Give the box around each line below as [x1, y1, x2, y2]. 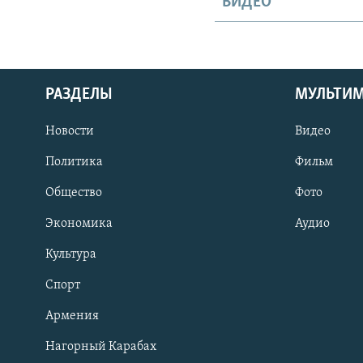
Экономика [45, 216, 113, 230]
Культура [45, 247, 96, 261]
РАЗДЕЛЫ [45, 86, 113, 103]
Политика [45, 155, 103, 169]
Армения [45, 309, 99, 322]
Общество [45, 186, 102, 199]
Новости [45, 124, 94, 138]
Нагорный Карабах [45, 340, 156, 353]
